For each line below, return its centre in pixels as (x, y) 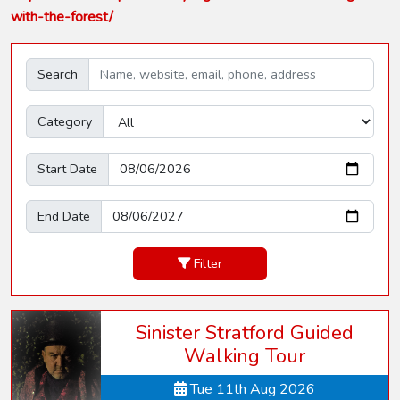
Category (65, 122)
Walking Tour (245, 356)
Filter (208, 264)
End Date (64, 217)
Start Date (67, 169)
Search (58, 75)
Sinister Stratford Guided (245, 333)
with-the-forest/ (62, 17)
